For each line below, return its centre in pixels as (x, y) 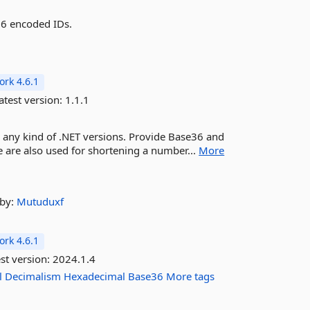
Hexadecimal (95, 276)
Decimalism (33, 276)
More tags (191, 276)
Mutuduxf (40, 201)
